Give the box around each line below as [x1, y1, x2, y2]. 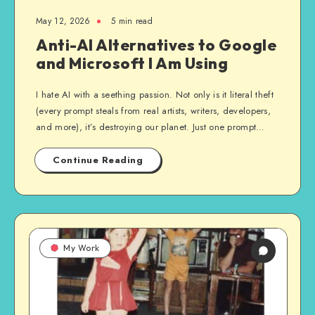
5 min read [110, 15, 153, 27]
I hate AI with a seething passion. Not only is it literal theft [36, 88, 274, 101]
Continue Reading [53, 153, 143, 167]
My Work [63, 243, 100, 253]
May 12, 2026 [36, 15, 91, 27]
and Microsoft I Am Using [36, 53, 228, 73]
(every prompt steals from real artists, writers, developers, [36, 104, 271, 117]
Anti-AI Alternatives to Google [36, 35, 276, 55]
